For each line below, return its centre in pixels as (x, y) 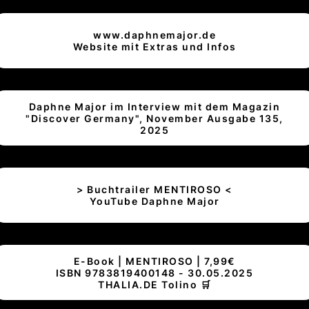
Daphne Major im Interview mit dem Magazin (154, 106)
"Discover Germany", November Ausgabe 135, (154, 118)
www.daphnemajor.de (154, 35)
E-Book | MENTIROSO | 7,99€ (154, 261)
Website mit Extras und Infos (154, 47)
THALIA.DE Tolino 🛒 (154, 284)
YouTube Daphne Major (154, 201)
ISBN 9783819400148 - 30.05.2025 (154, 272)
